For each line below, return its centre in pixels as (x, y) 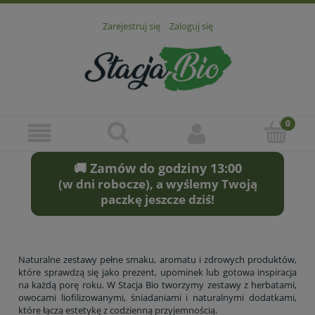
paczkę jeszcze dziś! (157, 200)
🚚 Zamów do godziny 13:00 (157, 168)
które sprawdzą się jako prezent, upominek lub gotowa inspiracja (157, 272)
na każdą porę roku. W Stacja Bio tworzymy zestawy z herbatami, (157, 285)
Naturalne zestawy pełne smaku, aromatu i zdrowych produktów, (157, 260)
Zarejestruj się (131, 26)
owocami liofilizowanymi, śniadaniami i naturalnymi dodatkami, (157, 298)
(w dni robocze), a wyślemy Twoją (157, 184)
